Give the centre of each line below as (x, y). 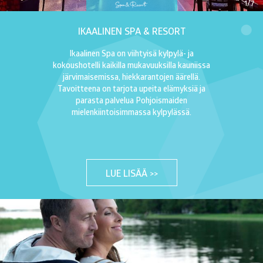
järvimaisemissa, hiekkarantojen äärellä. (131, 76)
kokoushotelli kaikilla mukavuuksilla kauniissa (131, 65)
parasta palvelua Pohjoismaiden (131, 100)
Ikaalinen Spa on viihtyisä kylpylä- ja (131, 53)
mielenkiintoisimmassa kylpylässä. (131, 112)
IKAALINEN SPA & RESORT (131, 31)
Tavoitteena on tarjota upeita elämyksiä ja (131, 88)
